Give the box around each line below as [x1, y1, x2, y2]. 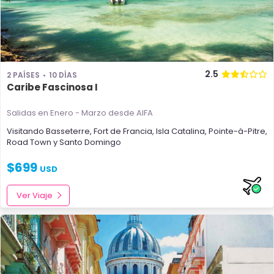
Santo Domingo [59, 136, 121, 148]
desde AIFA [106, 107, 153, 119]
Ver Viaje [17, 190, 53, 201]
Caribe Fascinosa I [7, 81, 98, 94]
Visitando [7, 125, 46, 137]
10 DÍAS [49, 70, 77, 80]
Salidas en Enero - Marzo [7, 107, 106, 119]
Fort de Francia [94, 125, 152, 137]
